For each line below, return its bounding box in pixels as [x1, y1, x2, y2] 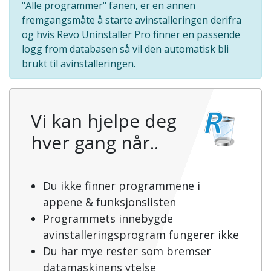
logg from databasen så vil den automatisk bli [22, 42, 229, 56]
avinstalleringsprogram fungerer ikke [43, 227, 239, 243]
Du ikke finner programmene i [43, 178, 200, 194]
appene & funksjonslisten [43, 195, 176, 210]
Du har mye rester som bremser [43, 244, 211, 259]
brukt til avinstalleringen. [22, 57, 135, 71]
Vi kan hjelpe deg [31, 108, 177, 134]
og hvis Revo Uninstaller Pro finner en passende [22, 28, 240, 42]
